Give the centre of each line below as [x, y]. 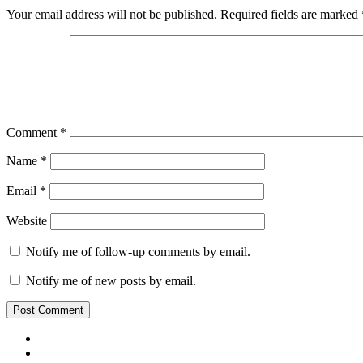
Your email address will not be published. [112, 14]
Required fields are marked [291, 14]
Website [27, 220]
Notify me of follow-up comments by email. [138, 251]
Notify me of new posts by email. [111, 280]
